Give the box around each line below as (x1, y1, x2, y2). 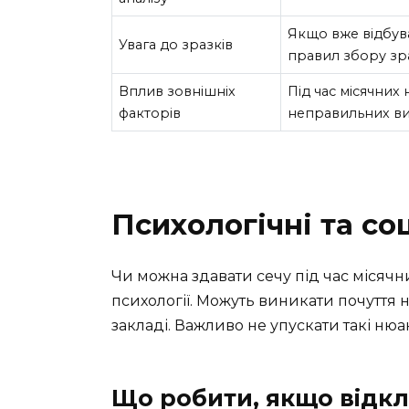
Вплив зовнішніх (119, 83, 236, 100)
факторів (119, 105, 182, 122)
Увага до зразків (119, 37, 234, 54)
